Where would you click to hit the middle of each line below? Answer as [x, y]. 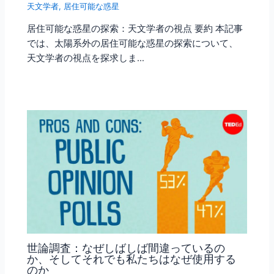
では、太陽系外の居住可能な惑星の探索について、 [133, 44]
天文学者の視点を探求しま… [86, 58]
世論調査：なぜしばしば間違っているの [126, 248]
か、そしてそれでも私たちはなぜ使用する [132, 259]
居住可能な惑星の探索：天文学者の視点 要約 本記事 [135, 29]
